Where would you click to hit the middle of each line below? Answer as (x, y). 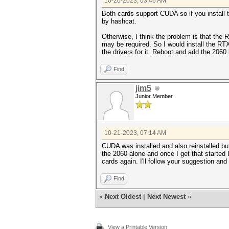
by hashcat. (119, 21)
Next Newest (166, 197)
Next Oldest (123, 197)
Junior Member (154, 96)
